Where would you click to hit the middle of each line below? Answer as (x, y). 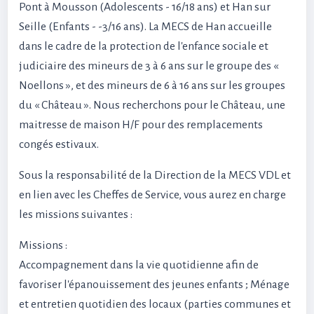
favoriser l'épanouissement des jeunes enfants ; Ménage (154, 285)
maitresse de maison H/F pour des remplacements (141, 125)
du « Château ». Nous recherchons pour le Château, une (152, 105)
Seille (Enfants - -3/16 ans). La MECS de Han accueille (145, 27)
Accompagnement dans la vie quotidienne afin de (139, 265)
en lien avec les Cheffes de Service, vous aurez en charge (152, 195)
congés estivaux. (59, 145)
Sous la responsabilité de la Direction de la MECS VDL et (155, 176)
